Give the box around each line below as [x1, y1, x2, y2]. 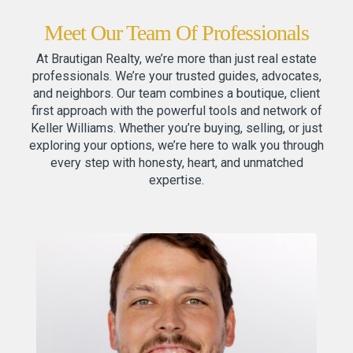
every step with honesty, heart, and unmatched [50, 155, 303, 171]
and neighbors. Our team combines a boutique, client [33, 86, 320, 102]
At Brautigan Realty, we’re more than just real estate [36, 51, 317, 67]
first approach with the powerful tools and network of [31, 103, 322, 119]
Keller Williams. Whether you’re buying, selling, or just [31, 121, 322, 136]
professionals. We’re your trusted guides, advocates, [32, 69, 321, 84]
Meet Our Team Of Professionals [44, 20, 309, 46]
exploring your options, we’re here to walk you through [29, 138, 324, 154]
